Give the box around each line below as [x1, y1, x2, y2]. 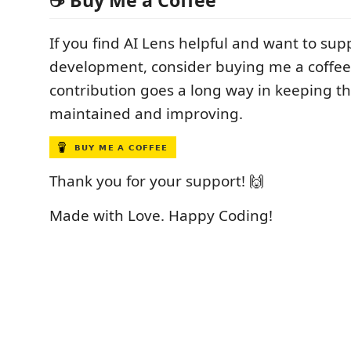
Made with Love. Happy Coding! [49, 205, 273, 226]
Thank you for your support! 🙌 [49, 171, 264, 191]
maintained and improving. [49, 103, 243, 124]
